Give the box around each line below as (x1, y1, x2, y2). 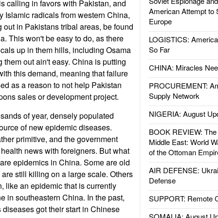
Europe (148, 16, 172, 26)
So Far (148, 44, 170, 54)
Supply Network (148, 91, 200, 101)
